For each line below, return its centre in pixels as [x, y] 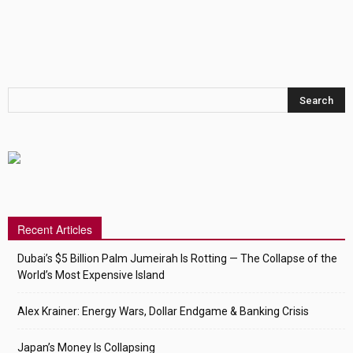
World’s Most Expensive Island [91, 275]
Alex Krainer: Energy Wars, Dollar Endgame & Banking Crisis [163, 312]
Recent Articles [55, 230]
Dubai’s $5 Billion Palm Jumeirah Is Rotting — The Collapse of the [177, 259]
